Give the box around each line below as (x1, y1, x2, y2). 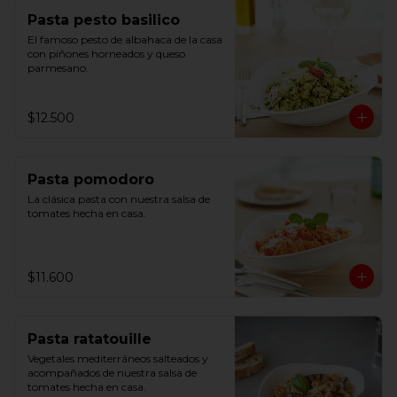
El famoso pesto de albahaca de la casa (27, 33, 222, 46)
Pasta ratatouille (27, 331, 152, 347)
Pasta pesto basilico (27, 12, 180, 28)
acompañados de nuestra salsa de (27, 366, 197, 379)
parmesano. (27, 61, 89, 74)
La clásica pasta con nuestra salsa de (27, 192, 210, 206)
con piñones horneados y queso (27, 47, 185, 60)
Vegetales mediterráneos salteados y (27, 352, 208, 365)
